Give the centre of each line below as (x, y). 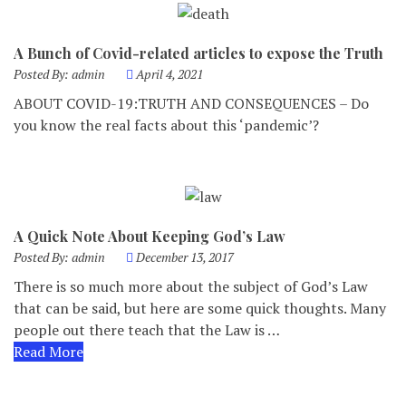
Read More (48, 352)
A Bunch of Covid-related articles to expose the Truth (198, 53)
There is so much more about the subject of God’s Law (191, 286)
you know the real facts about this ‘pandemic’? (166, 125)
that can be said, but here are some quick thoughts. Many (200, 308)
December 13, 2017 (185, 257)
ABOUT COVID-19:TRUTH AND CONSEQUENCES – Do (191, 103)
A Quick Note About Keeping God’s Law (150, 236)
